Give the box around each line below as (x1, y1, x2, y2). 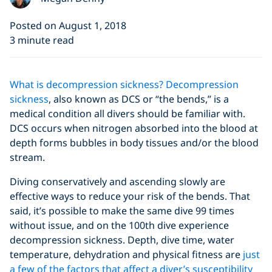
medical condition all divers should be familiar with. (10, 107, 245, 121)
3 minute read (10, 33, 74, 47)
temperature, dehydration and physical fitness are (10, 248, 240, 262)
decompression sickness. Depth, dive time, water (10, 233, 234, 247)
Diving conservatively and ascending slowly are (10, 175, 225, 189)
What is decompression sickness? (10, 78, 163, 92)
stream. (10, 151, 45, 165)
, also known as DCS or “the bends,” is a (49, 92, 229, 106)
